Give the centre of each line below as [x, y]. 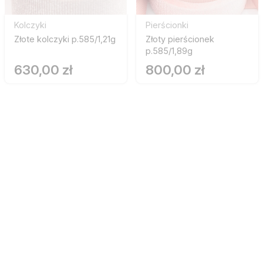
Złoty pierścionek [180, 39]
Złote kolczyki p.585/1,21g [65, 39]
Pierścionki [167, 25]
